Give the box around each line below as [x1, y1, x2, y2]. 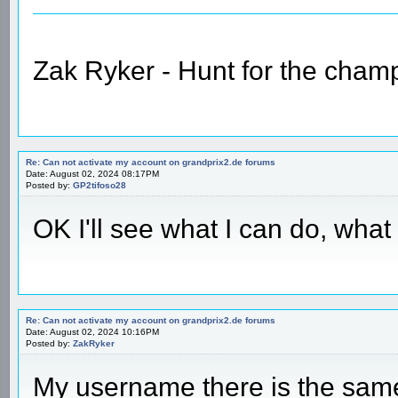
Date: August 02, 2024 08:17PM [26, 168, 159, 179]
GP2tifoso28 [73, 179, 126, 190]
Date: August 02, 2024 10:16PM [26, 326, 159, 337]
